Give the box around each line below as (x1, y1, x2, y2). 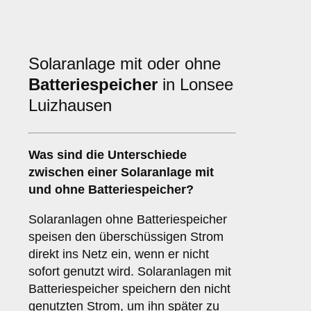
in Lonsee (158, 75, 233, 94)
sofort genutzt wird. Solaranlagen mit (28, 264, 231, 279)
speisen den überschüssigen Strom (28, 230, 224, 244)
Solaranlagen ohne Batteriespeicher (28, 212, 227, 227)
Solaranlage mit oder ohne (28, 54, 221, 74)
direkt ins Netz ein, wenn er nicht (28, 247, 209, 262)
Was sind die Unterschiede (28, 148, 187, 162)
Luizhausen (28, 96, 112, 115)
